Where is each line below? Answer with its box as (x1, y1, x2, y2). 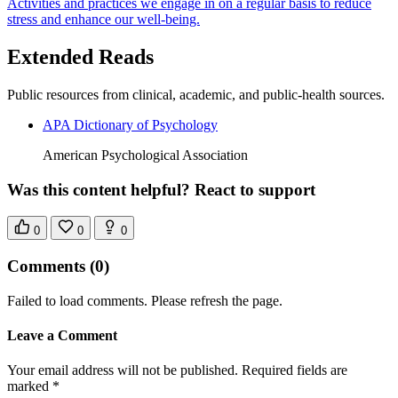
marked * (7, 378, 60, 394)
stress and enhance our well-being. (7, 12, 200, 27)
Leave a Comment (7, 327, 117, 343)
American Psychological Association (43, 147, 248, 163)
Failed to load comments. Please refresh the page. (7, 292, 283, 308)
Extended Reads (7, 44, 154, 68)
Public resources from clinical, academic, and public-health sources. (7, 86, 385, 102)
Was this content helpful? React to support (7, 179, 315, 199)
